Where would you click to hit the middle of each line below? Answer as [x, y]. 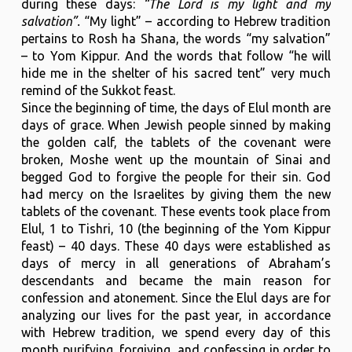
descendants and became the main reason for [176, 280]
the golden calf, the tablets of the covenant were [176, 142]
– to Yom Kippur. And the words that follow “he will [176, 55]
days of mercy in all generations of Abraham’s [176, 263]
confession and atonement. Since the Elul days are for [176, 297]
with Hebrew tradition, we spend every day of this [176, 332]
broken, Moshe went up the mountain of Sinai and [176, 159]
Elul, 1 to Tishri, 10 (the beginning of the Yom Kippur [176, 228]
